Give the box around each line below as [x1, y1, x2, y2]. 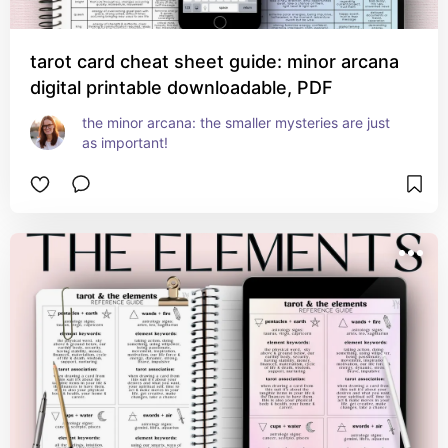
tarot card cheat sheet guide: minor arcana [30, 51, 399, 72]
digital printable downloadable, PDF [30, 77, 333, 98]
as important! [82, 134, 168, 151]
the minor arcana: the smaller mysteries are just [82, 114, 390, 131]
